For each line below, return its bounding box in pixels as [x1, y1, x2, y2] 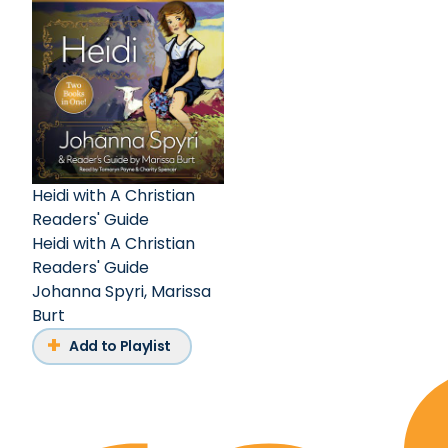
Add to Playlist [69, 336, 171, 357]
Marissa [151, 280, 211, 304]
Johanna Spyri [32, 280, 144, 304]
